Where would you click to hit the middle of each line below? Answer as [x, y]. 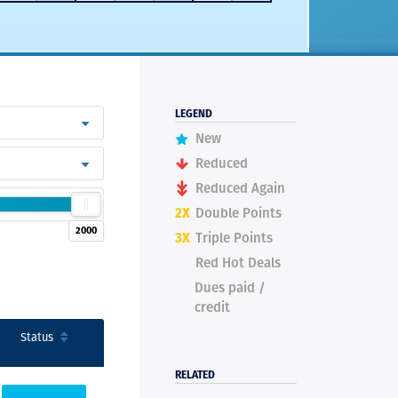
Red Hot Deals [239, 263]
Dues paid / [231, 288]
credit [213, 308]
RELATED [195, 375]
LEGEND [194, 114]
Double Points [239, 214]
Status [37, 337]
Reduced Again [241, 189]
